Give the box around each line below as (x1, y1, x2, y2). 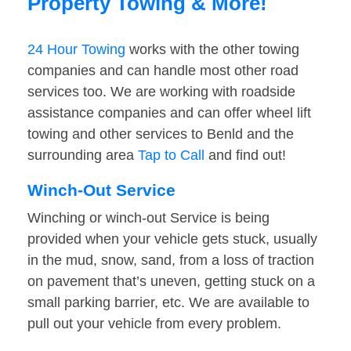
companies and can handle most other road (27, 63, 299, 79)
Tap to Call (138, 147, 204, 164)
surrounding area (27, 147, 138, 164)
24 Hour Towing (27, 42, 125, 58)
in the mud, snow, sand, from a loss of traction (27, 252, 314, 269)
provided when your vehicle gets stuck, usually (27, 231, 317, 248)
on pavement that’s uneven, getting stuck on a (27, 273, 315, 290)
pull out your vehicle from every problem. (27, 316, 281, 332)
